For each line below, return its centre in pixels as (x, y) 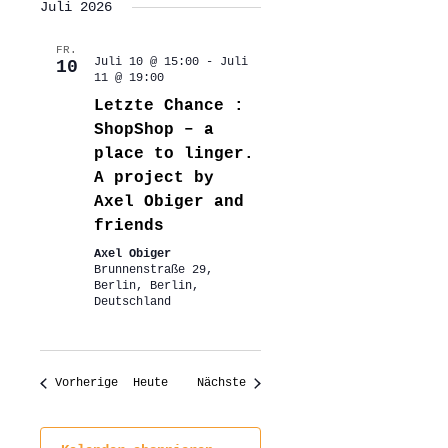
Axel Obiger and (168, 202)
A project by (153, 178)
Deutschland (132, 302)
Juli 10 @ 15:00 (146, 62)
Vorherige (86, 383)
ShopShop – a (153, 130)
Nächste (221, 383)
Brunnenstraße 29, (153, 270)
